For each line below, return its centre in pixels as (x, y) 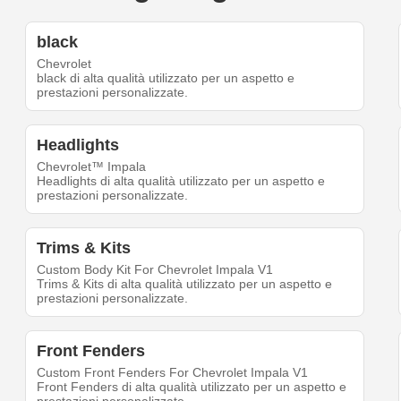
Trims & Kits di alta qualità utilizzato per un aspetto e (185, 284)
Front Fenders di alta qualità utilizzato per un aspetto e (192, 387)
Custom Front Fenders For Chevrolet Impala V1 (173, 373)
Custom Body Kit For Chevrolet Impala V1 (155, 270)
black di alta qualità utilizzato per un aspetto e (166, 78)
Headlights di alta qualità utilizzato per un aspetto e (181, 181)
